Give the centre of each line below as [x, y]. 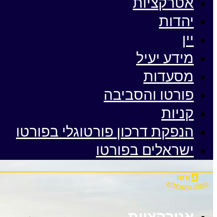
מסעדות [169, 77]
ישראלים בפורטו [145, 150]
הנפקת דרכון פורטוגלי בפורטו [105, 132]
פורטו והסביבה [149, 95]
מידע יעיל [165, 58]
